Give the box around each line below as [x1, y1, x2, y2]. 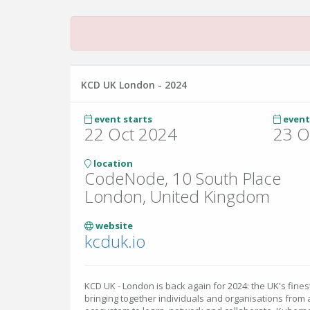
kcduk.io [84, 230, 145, 253]
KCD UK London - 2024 [81, 78, 187, 91]
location [91, 157, 133, 170]
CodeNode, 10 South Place [84, 167, 281, 190]
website [93, 219, 133, 232]
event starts [92, 113, 152, 125]
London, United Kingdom [84, 185, 270, 208]
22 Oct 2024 [84, 122, 177, 145]
